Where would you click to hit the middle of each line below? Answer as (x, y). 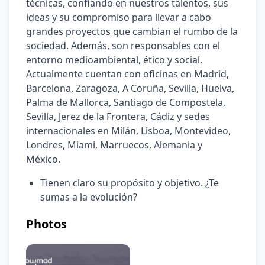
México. (43, 159)
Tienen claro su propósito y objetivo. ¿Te (130, 183)
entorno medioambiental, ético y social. (115, 60)
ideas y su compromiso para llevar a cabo (119, 17)
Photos (46, 224)
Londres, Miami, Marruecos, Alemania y (114, 145)
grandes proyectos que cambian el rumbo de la (132, 31)
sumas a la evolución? (89, 197)
